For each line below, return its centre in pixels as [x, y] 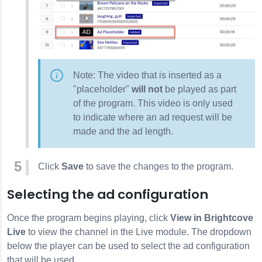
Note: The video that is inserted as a [147, 75]
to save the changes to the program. [158, 166]
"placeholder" [102, 89]
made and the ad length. [123, 131]
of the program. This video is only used [153, 103]
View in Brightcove [212, 218]
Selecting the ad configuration [108, 194]
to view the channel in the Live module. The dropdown [139, 232]
